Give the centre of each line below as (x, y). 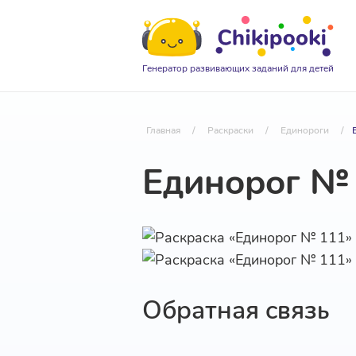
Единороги (304, 130)
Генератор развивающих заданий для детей (238, 68)
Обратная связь (235, 310)
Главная (163, 130)
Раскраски (230, 130)
